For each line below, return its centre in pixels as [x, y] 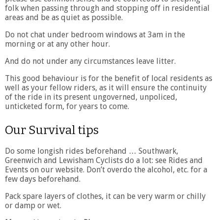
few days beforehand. [43, 179]
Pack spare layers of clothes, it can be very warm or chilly [105, 196]
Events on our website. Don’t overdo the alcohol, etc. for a [106, 169]
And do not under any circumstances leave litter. [90, 61]
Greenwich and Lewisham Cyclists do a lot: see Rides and [104, 160]
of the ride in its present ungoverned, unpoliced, [91, 97]
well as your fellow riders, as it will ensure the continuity [106, 87]
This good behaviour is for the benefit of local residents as [109, 78]
